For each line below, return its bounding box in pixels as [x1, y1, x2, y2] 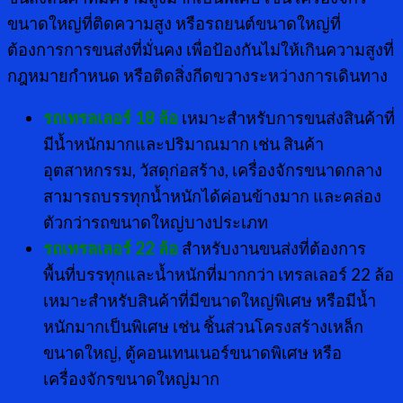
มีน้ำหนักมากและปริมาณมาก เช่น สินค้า [43, 134, 324, 155]
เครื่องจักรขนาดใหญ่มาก [43, 369, 219, 390]
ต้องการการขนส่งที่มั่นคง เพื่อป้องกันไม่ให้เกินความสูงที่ [7, 40, 394, 60]
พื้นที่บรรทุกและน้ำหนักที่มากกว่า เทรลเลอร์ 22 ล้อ [43, 264, 394, 285]
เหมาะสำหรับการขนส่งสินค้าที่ [182, 108, 395, 129]
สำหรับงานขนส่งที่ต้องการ [182, 238, 366, 259]
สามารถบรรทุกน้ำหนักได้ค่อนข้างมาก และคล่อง [43, 186, 381, 207]
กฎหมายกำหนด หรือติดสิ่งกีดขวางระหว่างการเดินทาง [7, 66, 388, 86]
